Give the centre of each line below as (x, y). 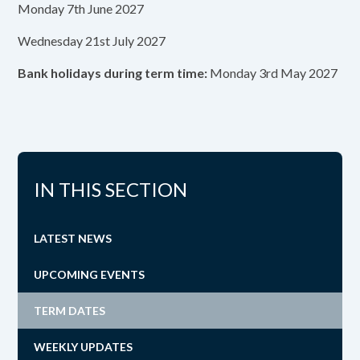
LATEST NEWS (73, 238)
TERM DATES (70, 311)
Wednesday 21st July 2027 (92, 41)
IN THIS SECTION (111, 189)
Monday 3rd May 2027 (273, 73)
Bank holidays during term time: (113, 73)
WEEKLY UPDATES (84, 347)
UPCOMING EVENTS (90, 274)
